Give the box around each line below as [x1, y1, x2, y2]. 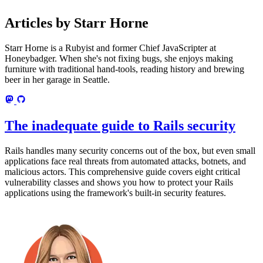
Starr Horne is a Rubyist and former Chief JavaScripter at [5, 43, 216, 53]
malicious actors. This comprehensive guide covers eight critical [5, 166, 240, 177]
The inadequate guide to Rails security [5, 118, 235, 134]
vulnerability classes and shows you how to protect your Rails [5, 177, 233, 187]
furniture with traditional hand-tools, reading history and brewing [5, 64, 244, 75]
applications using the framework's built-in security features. [5, 187, 226, 198]
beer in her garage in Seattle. [5, 75, 110, 85]
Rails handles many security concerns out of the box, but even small [5, 145, 255, 156]
